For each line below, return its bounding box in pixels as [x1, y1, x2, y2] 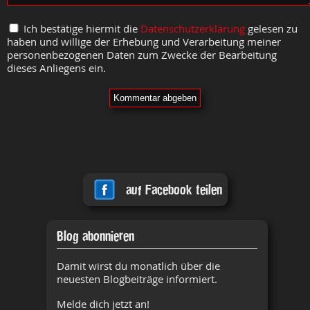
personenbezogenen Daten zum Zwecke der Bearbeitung [7, 48, 277, 62]
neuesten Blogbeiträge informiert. [56, 273, 217, 286]
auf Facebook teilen [125, 181, 222, 199]
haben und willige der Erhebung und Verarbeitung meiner [7, 35, 281, 48]
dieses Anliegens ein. [7, 62, 106, 75]
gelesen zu [245, 22, 298, 35]
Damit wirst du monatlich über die [56, 259, 220, 273]
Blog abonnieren [56, 227, 134, 245]
